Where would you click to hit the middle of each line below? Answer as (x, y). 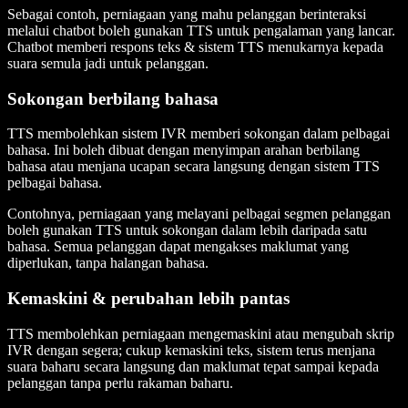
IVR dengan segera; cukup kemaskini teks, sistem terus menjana (191, 350)
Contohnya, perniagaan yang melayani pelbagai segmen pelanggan (199, 214)
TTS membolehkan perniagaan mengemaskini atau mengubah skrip (201, 333)
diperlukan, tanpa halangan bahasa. (108, 263)
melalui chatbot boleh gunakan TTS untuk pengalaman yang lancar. (201, 31)
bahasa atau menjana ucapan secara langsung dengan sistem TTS (194, 167)
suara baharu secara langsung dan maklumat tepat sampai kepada (193, 366)
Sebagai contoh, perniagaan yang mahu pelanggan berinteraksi (187, 15)
